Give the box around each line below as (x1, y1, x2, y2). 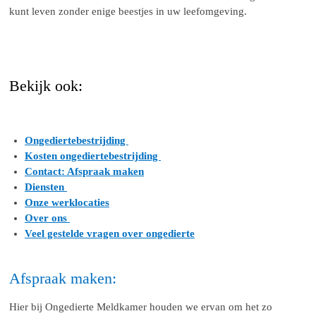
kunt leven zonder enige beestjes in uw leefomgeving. (8, 6, 247, 18)
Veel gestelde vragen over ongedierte (25, 228, 195, 240)
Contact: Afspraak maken (25, 166, 144, 178)
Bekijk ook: (8, 78, 83, 95)
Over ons (25, 212, 70, 224)
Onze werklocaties (25, 197, 109, 209)
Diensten (25, 181, 67, 193)
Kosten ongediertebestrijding (25, 150, 161, 162)
